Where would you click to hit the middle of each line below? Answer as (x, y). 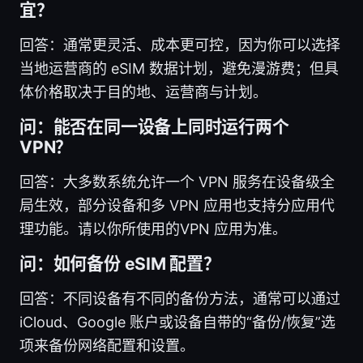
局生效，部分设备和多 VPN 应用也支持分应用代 (177, 205)
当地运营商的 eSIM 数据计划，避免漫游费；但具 (179, 68)
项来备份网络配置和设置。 (107, 345)
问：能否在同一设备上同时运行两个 (154, 126)
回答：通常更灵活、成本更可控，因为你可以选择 (180, 45)
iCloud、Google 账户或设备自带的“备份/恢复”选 (177, 322)
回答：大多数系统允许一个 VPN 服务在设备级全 (177, 181)
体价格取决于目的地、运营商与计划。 (143, 92)
